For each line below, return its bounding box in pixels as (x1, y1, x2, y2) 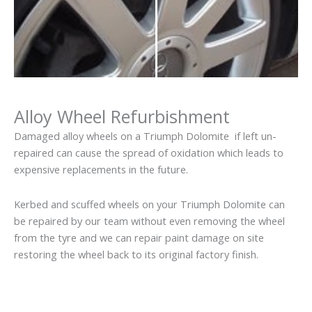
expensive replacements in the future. (14, 162, 188, 177)
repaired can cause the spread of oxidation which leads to (14, 146, 283, 160)
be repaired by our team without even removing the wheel (14, 213, 285, 228)
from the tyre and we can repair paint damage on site (14, 230, 264, 244)
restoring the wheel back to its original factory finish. (14, 247, 258, 261)
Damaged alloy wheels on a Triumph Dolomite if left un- (14, 129, 276, 143)
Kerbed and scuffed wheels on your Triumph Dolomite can (14, 196, 285, 211)
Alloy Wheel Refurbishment (14, 104, 230, 129)
